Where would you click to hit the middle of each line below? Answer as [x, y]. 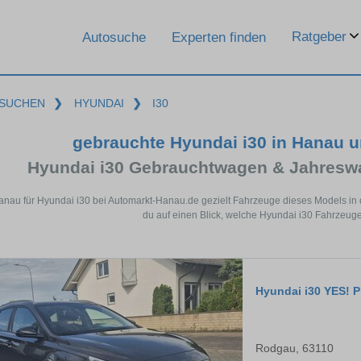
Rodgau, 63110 [295, 349]
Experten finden [219, 37]
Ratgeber [319, 37]
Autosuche [114, 37]
